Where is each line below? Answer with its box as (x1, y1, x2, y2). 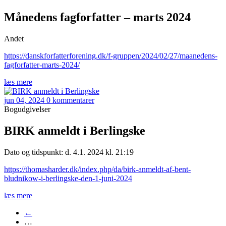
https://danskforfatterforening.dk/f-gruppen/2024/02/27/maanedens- (4, 51, 217, 61)
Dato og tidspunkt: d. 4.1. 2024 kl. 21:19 (4, 148, 134, 157)
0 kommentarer (46, 96, 94, 105)
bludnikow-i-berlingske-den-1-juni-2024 (4, 174, 132, 183)
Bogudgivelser (4, 105, 50, 114)
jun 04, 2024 (4, 96, 44, 105)
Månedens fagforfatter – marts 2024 (4, 11, 191, 24)
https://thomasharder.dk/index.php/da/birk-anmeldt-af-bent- (4, 165, 191, 174)
